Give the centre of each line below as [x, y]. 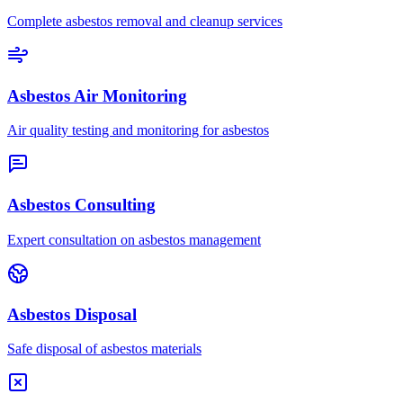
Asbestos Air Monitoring [97, 95]
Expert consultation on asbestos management [134, 239]
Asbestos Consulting [81, 205]
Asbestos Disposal [72, 314]
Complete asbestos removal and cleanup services [145, 21]
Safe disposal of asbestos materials [104, 349]
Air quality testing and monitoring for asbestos [138, 130]
